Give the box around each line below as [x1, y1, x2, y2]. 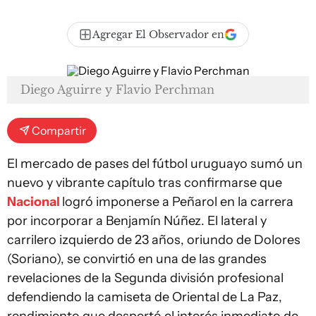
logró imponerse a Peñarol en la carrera [62, 194, 293, 209]
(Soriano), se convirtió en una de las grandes [7, 251, 267, 267]
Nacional [7, 194, 62, 209]
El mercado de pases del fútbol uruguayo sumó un [7, 156, 303, 171]
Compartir [32, 123, 86, 138]
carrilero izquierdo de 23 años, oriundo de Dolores [7, 232, 300, 248]
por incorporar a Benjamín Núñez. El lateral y [7, 213, 267, 229]
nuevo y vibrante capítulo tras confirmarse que [7, 175, 282, 190]
